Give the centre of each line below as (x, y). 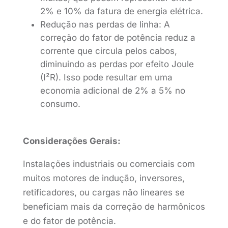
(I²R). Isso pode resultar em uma (106, 77)
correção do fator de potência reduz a (118, 38)
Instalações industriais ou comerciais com (109, 164)
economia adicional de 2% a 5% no (112, 91)
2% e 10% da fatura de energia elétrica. (121, 11)
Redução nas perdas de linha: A (105, 24)
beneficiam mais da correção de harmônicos (114, 207)
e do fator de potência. (69, 221)
